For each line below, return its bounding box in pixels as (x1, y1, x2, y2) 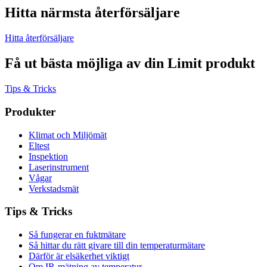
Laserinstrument (29, 162, 89, 172)
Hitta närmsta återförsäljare (5, 5, 180, 21)
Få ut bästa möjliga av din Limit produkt (5, 55, 255, 72)
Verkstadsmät (29, 183, 79, 194)
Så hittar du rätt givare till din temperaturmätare (29, 240, 205, 250)
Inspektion (29, 151, 68, 162)
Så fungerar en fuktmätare (29, 229, 126, 240)
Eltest (29, 140, 49, 151)
